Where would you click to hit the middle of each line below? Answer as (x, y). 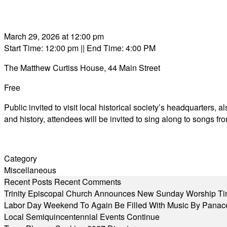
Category (21, 158)
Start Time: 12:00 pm (41, 48)
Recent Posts (28, 182)
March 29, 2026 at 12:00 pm (54, 36)
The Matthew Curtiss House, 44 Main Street (82, 68)
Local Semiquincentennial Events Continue (82, 217)
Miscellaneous (30, 170)
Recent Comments (88, 182)
